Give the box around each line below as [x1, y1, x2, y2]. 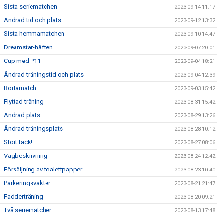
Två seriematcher [4, 206, 51, 214]
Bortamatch [4, 84, 36, 92]
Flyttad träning [4, 98, 44, 105]
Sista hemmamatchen [4, 30, 64, 37]
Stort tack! [4, 139, 32, 146]
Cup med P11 [4, 57, 41, 64]
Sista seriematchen [4, 3, 57, 10]
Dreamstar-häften [4, 44, 53, 51]
